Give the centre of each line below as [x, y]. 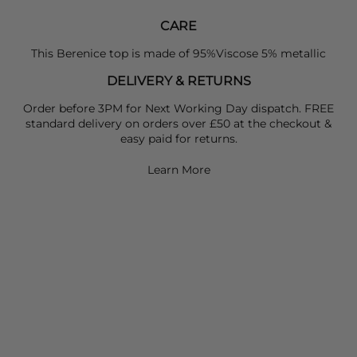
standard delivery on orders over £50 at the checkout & [178, 123]
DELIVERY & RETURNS [178, 80]
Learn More [178, 169]
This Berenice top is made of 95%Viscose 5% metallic [178, 53]
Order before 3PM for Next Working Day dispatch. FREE [178, 108]
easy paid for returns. [178, 138]
